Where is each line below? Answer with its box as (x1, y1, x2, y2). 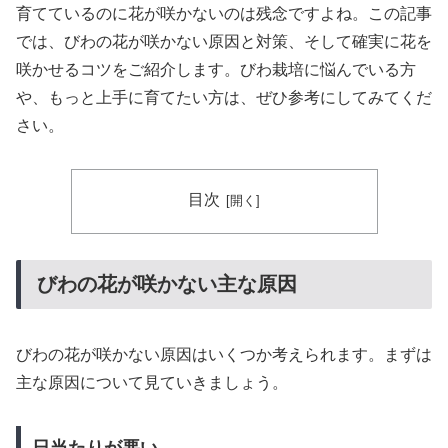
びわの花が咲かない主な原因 (37, 273, 297, 296)
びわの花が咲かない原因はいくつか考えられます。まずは (16, 346, 432, 364)
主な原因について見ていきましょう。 (16, 374, 288, 392)
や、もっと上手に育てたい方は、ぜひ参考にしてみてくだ (16, 89, 432, 107)
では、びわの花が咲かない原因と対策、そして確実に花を (16, 33, 432, 51)
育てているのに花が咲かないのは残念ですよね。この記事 (16, 5, 432, 23)
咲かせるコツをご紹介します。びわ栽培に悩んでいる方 (16, 61, 416, 79)
